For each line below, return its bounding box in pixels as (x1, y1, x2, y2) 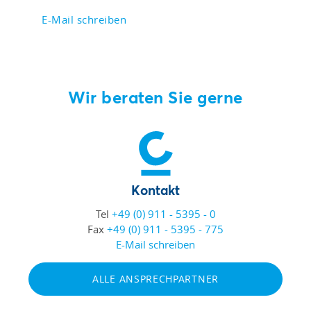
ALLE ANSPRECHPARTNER (92, 271, 219, 285)
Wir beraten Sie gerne (68, 85, 243, 108)
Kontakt (131, 180, 180, 199)
